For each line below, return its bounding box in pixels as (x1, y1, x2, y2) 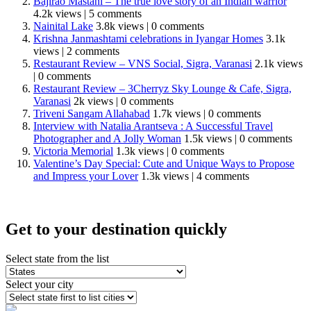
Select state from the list (6, 253, 109, 265)
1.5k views (184, 133, 232, 145)
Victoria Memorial (33, 145, 113, 158)
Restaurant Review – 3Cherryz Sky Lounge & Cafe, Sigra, (33, 83, 292, 95)
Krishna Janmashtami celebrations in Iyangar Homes (33, 33, 263, 45)
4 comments (196, 170, 249, 183)
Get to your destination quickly (6, 220, 227, 239)
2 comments (67, 45, 119, 58)
